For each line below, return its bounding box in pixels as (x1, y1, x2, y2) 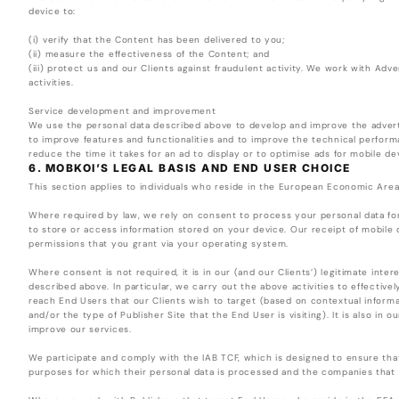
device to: (28, 5, 77, 18)
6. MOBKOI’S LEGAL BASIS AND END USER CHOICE (28, 161, 351, 175)
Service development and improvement (28, 105, 216, 118)
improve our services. (28, 323, 132, 336)
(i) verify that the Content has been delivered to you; (28, 34, 285, 46)
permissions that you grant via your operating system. (28, 238, 289, 250)
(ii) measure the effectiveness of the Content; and (28, 48, 270, 61)
